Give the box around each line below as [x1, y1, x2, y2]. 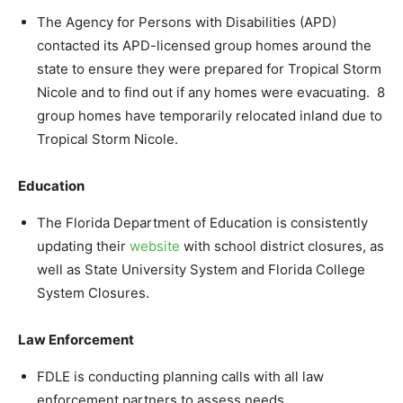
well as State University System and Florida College [37, 260, 365, 278]
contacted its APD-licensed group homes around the [37, 36, 372, 54]
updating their [37, 237, 130, 255]
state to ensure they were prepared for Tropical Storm [37, 59, 381, 77]
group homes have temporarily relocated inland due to [37, 106, 382, 124]
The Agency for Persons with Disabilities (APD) [37, 13, 336, 31]
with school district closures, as [180, 237, 384, 255]
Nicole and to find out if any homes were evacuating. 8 [37, 83, 385, 101]
